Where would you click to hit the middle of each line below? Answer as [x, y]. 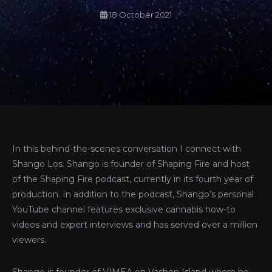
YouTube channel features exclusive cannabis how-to [124, 209]
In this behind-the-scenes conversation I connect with [127, 149]
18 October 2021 [141, 15]
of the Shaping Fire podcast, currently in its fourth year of [133, 179]
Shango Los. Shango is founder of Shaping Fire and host [131, 164]
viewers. [29, 240]
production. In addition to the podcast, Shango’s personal [133, 194]
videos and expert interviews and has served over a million [135, 225]
